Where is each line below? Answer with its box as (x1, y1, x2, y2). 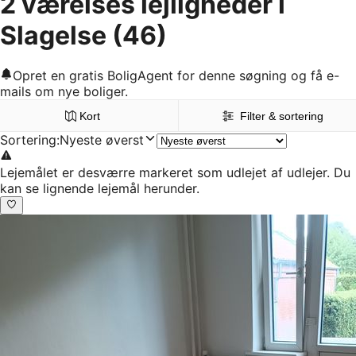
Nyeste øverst (60, 132, 144, 149)
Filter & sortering (240, 110, 324, 123)
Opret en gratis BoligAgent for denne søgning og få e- (13, 68, 339, 84)
